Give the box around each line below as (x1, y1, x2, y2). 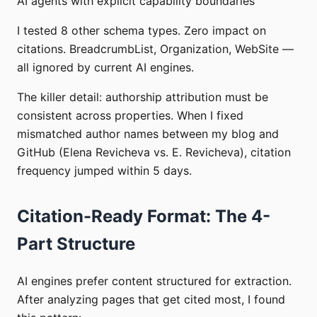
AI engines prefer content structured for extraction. (17, 273, 292, 288)
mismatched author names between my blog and (17, 126, 279, 141)
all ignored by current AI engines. (17, 59, 194, 74)
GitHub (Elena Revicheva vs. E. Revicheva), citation (17, 144, 291, 159)
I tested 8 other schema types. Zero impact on (17, 23, 266, 38)
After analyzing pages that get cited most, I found (17, 292, 285, 306)
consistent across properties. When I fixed (17, 108, 243, 122)
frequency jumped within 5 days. (17, 163, 192, 178)
